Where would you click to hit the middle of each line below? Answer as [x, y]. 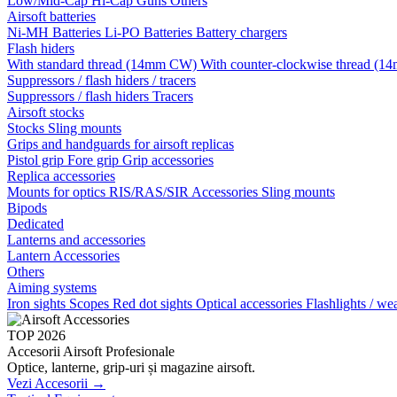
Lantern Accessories [63, 256]
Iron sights [38, 304]
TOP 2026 [36, 335]
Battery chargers [241, 32]
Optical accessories [251, 304]
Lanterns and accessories [76, 240]
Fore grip [95, 160]
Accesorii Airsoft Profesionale [91, 351]
